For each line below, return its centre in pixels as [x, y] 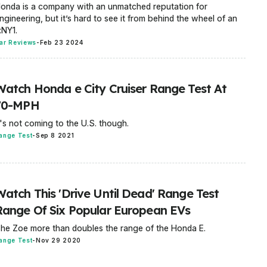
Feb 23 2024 [61, 43]
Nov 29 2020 [58, 240]
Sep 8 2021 [55, 136]
